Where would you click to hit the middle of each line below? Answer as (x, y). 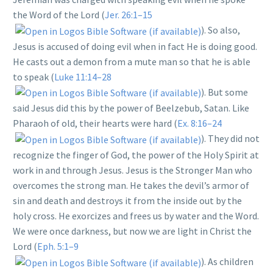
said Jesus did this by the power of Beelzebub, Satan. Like (131, 108)
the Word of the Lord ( (59, 15)
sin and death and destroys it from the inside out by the (127, 201)
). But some (225, 92)
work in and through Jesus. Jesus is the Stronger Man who (133, 170)
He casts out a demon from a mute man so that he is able (132, 61)
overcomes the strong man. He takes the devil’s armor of (131, 186)
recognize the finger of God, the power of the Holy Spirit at (136, 155)
